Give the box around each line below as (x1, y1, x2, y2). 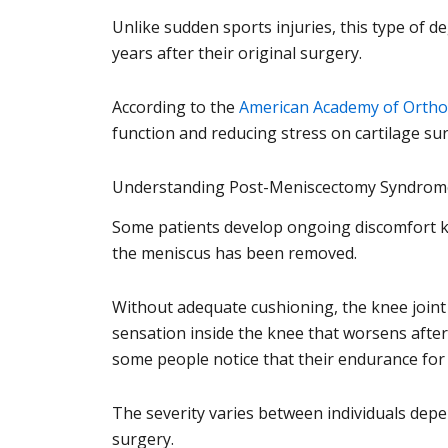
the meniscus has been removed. (112, 242, 357, 265)
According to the (112, 95, 235, 118)
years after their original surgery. (112, 41, 362, 64)
